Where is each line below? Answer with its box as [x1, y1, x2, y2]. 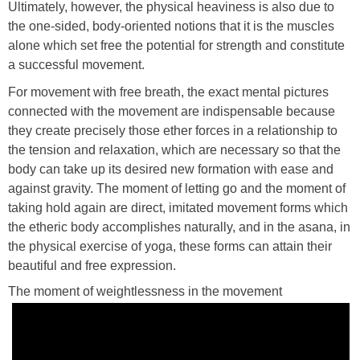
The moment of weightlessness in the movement [8, 284, 282, 299]
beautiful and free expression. [8, 259, 176, 273]
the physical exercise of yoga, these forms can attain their [8, 239, 332, 254]
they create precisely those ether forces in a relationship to [8, 124, 337, 138]
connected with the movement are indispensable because [8, 104, 335, 119]
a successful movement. [8, 58, 145, 72]
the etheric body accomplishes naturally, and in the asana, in [8, 220, 350, 235]
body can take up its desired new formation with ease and [8, 162, 333, 177]
